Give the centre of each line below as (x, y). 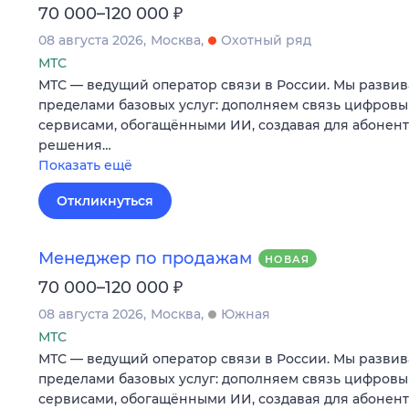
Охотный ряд (266, 40)
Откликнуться (105, 200)
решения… (75, 145)
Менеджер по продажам (145, 258)
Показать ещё (85, 165)
